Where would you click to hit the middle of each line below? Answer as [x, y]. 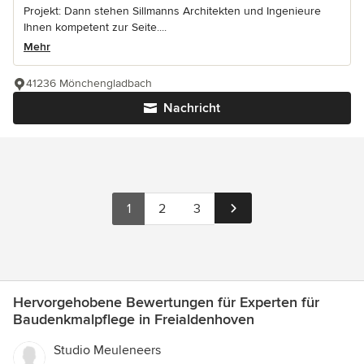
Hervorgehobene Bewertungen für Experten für [166, 303]
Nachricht [192, 108]
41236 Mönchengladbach [89, 84]
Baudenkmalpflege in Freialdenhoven [134, 320]
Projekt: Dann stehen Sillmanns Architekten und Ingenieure [172, 11]
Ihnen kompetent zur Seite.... [95, 28]
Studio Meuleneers [107, 351]
